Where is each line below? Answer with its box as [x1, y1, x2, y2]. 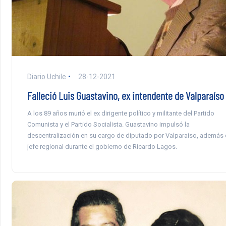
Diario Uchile [27, 72, 66, 81]
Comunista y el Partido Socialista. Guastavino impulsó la [27, 120, 190, 128]
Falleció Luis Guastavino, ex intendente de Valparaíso [27, 88, 224, 102]
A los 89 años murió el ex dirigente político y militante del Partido [27, 109, 214, 117]
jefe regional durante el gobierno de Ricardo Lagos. [27, 142, 177, 150]
